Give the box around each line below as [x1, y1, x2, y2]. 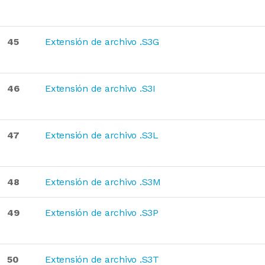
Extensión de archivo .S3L [45, 130, 159, 141]
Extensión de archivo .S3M [45, 176, 161, 188]
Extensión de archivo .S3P [45, 207, 159, 218]
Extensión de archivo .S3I [45, 83, 156, 94]
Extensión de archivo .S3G [45, 36, 159, 47]
